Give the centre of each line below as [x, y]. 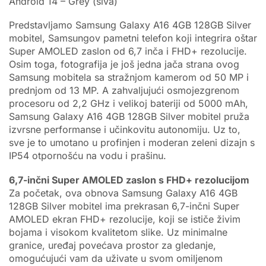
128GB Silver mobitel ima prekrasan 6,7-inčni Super [124, 206]
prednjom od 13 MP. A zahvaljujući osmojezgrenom [124, 91]
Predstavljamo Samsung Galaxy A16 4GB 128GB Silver [130, 25]
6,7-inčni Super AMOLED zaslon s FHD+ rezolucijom [129, 180]
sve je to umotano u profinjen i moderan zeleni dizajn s [132, 143]
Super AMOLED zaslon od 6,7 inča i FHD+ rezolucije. [128, 51]
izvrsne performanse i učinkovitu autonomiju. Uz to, [125, 130]
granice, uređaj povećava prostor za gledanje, [113, 246]
